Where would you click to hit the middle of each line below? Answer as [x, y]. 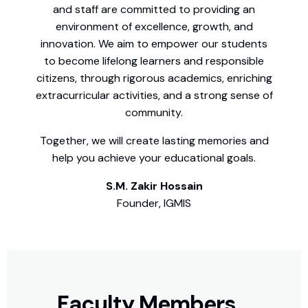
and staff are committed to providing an [154, 9]
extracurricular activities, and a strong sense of [154, 95]
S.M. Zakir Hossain [154, 186]
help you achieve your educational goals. [154, 157]
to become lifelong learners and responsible [154, 60]
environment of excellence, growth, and [154, 26]
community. [154, 112]
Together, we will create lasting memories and [154, 140]
